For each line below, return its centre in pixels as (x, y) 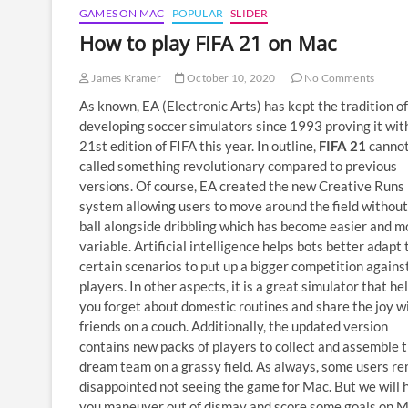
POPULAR (198, 13)
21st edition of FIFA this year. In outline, (199, 145)
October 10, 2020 (230, 77)
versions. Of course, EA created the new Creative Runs (242, 185)
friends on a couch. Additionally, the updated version (234, 326)
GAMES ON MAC (122, 13)
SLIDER (250, 13)
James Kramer (125, 77)
